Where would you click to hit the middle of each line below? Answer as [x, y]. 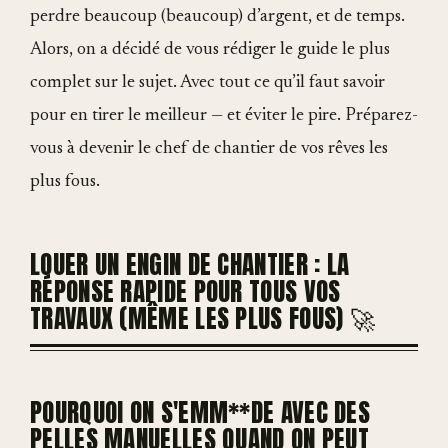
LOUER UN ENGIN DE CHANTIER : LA [190, 264]
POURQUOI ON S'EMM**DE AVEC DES [200, 412]
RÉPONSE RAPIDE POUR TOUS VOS [185, 291]
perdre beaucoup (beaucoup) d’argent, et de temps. [217, 17]
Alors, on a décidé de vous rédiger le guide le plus [210, 50]
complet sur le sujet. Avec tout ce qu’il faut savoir [207, 83]
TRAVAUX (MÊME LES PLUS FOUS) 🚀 [202, 318]
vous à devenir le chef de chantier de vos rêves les [209, 149]
